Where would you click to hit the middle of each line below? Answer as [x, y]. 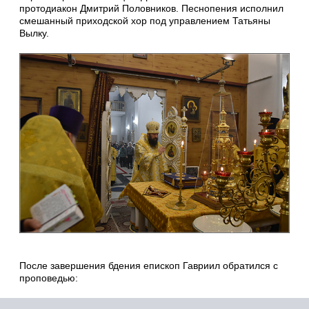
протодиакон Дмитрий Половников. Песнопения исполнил [151, 8]
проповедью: [49, 278]
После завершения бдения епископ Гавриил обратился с [149, 266]
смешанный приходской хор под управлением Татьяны [145, 20]
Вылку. [34, 33]
